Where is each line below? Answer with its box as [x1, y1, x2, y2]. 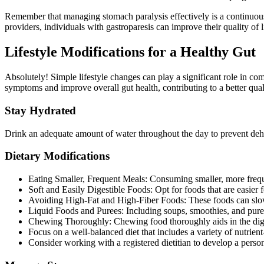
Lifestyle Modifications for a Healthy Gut [5, 44, 256, 60]
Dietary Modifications [5, 150, 110, 163]
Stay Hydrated [5, 104, 76, 117]
